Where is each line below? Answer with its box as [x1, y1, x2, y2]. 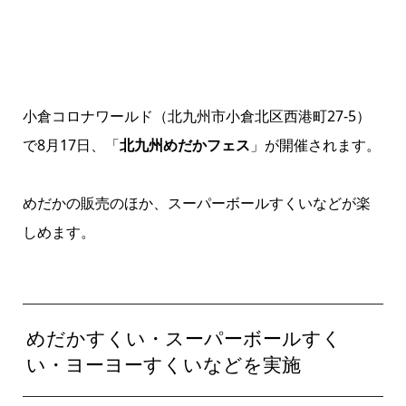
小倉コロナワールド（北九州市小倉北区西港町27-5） [22, 106, 371, 127]
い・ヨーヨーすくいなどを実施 [26, 351, 302, 377]
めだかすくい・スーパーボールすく [26, 324, 343, 351]
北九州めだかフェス [119, 135, 250, 156]
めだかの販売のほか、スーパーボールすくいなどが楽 [22, 193, 371, 214]
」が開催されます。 [249, 135, 381, 156]
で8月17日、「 [22, 135, 120, 156]
